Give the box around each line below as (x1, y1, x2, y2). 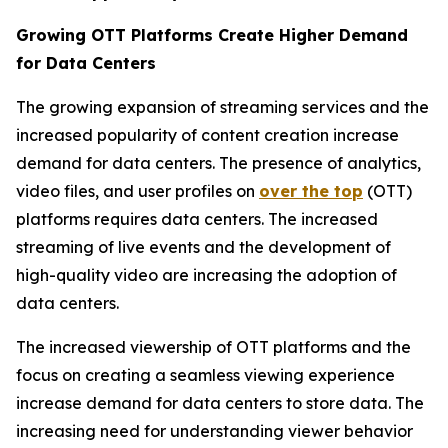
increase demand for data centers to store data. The (16, 392, 424, 413)
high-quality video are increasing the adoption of (16, 264, 397, 285)
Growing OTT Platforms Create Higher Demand (16, 24, 408, 45)
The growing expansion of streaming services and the (16, 96, 429, 117)
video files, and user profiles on (16, 180, 259, 201)
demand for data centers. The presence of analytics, (16, 152, 421, 173)
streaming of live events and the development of (16, 236, 391, 257)
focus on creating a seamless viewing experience (16, 364, 395, 385)
